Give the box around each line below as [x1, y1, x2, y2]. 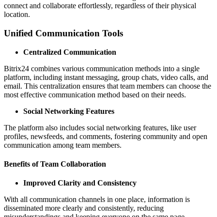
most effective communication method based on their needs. [4, 90, 186, 99]
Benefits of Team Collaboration [4, 159, 106, 168]
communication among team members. [4, 140, 122, 149]
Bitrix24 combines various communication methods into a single [4, 64, 200, 73]
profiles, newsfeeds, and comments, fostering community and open [4, 132, 207, 140]
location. [4, 10, 30, 19]
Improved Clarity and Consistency [23, 179, 137, 187]
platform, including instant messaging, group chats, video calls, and [4, 73, 208, 81]
